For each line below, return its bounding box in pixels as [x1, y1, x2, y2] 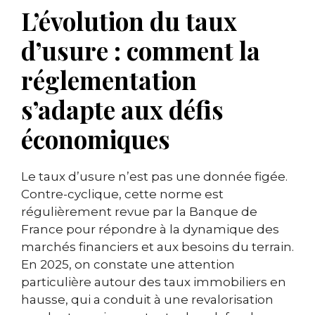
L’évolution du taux [21, 4, 237, 38]
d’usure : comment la [21, 34, 260, 67]
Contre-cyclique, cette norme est [21, 187, 224, 202]
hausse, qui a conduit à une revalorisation [21, 292, 274, 307]
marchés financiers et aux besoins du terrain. [21, 240, 294, 255]
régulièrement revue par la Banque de [21, 205, 257, 219]
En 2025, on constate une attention [21, 257, 235, 272]
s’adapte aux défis [21, 93, 224, 127]
